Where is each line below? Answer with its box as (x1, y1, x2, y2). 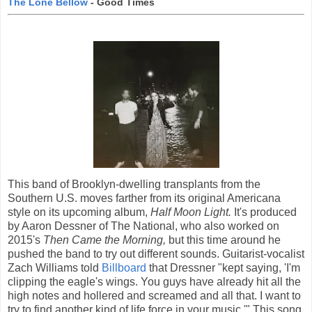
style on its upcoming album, (8, 205, 150, 218)
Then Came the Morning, (43, 233, 169, 246)
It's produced (231, 205, 297, 218)
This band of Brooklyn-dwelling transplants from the (8, 178, 260, 190)
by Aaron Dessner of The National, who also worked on (8, 219, 279, 232)
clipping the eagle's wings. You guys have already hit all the (8, 275, 301, 288)
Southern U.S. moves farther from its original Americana (8, 192, 281, 204)
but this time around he (169, 233, 281, 246)
